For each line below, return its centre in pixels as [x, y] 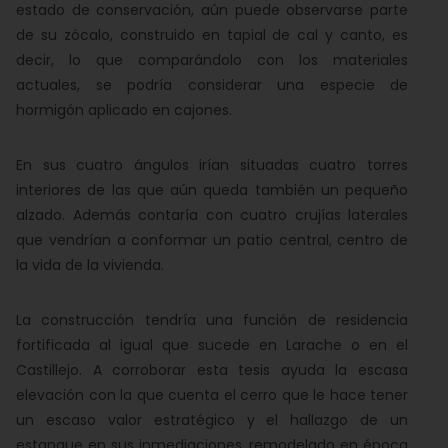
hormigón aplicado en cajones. [124, 110]
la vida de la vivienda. [90, 265]
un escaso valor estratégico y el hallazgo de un [212, 420]
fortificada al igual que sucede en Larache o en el [212, 345]
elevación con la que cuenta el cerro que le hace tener [212, 395]
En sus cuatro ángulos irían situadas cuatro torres [212, 165]
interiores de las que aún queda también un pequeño [212, 190]
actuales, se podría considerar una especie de [212, 85]
